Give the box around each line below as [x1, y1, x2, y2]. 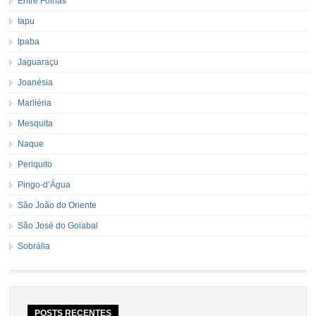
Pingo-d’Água [18, 179, 71, 190]
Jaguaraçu [18, 56, 59, 67]
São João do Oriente [18, 200, 97, 210]
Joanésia [18, 77, 54, 87]
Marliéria [18, 97, 52, 108]
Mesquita [18, 118, 54, 128]
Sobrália [18, 241, 51, 251]
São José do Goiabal [18, 220, 99, 231]
